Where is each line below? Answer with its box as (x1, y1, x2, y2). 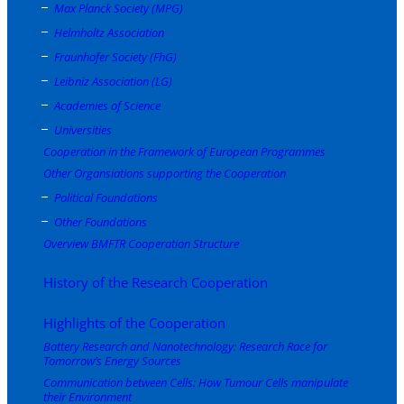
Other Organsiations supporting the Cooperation (43, 164, 286, 181)
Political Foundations (54, 188, 158, 206)
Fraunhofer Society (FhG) (54, 48, 177, 65)
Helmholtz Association (54, 23, 164, 41)
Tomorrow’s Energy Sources (43, 352, 181, 369)
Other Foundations (54, 213, 147, 230)
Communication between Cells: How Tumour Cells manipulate (43, 373, 348, 390)
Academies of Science (54, 96, 161, 114)
